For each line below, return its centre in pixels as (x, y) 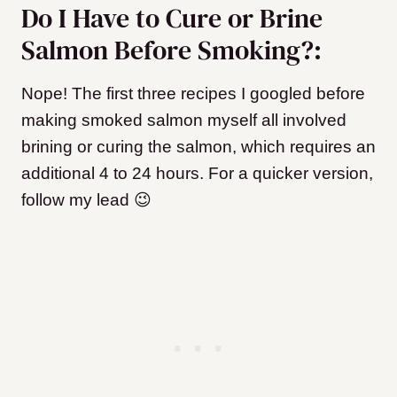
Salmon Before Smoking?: (171, 50)
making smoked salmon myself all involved (184, 120)
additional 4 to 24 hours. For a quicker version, (197, 173)
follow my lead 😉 (86, 199)
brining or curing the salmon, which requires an (198, 146)
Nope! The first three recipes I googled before (193, 93)
